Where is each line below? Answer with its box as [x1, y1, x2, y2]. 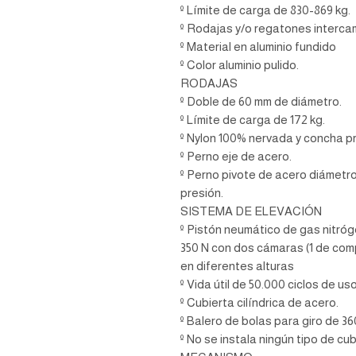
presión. [180, 186, 226, 199]
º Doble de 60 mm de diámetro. [180, 95, 342, 108]
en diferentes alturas [180, 259, 294, 273]
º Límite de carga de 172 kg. [180, 113, 325, 126]
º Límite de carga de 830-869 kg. [180, 3, 350, 17]
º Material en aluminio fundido [180, 40, 336, 53]
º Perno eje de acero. [180, 149, 292, 163]
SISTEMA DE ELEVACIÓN [180, 204, 324, 218]
